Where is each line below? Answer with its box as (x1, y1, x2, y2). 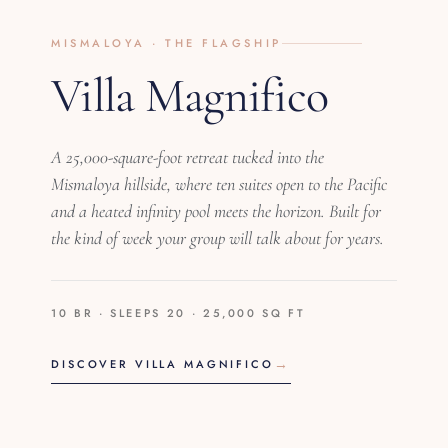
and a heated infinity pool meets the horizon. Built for (51, 199, 382, 222)
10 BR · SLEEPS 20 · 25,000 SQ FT (51, 304, 306, 321)
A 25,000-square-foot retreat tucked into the (51, 145, 325, 168)
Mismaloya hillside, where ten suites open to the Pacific (51, 172, 388, 195)
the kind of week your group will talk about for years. (51, 226, 385, 249)
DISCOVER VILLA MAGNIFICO (51, 355, 274, 372)
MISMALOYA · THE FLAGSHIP (51, 34, 282, 51)
